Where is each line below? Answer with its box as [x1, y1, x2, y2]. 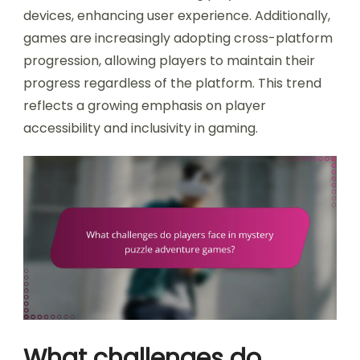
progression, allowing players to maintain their [23, 51, 315, 70]
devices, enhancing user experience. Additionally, [23, 6, 330, 25]
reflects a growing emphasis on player [23, 96, 266, 115]
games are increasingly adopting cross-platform [23, 28, 333, 47]
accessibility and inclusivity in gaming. [23, 118, 258, 137]
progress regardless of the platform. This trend [23, 73, 321, 92]
